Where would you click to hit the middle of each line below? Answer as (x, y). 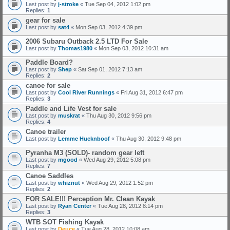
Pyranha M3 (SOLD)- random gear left (85, 153)
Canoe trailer (46, 132)
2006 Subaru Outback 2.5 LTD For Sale (87, 41)
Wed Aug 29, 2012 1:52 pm (120, 183)
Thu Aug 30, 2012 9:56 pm (119, 116)
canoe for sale (48, 85)
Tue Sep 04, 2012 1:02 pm (118, 4)
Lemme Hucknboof (84, 139)
